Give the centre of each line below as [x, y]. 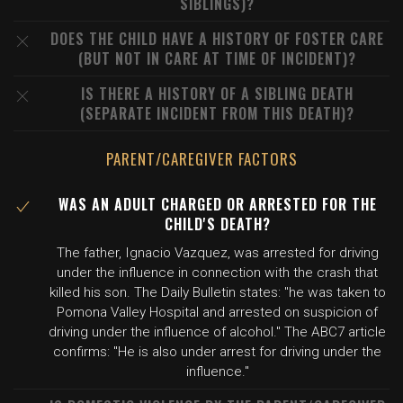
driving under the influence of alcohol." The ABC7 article [217, 332]
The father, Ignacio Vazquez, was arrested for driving [217, 253]
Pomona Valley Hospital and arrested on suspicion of [217, 312]
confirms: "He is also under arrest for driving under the [217, 352]
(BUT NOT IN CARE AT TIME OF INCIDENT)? [217, 58]
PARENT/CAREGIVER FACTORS [201, 159]
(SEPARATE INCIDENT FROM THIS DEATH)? [217, 113]
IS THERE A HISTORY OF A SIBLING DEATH [217, 94]
